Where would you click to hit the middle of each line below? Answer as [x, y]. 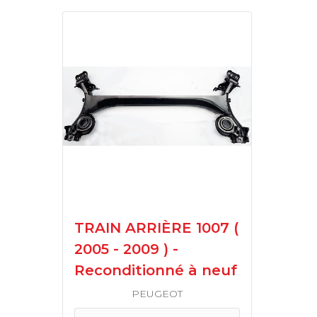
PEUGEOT [157, 294]
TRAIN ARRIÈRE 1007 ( [79, 228]
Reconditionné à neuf [156, 270]
